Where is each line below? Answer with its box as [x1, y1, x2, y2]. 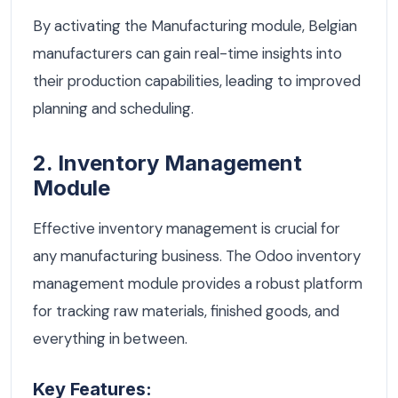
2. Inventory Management [33, 149, 302, 176]
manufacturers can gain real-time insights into [33, 43, 342, 63]
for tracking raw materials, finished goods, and [33, 300, 339, 321]
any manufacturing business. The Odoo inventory [33, 245, 361, 266]
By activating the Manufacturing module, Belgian [33, 15, 357, 36]
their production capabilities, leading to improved [33, 70, 361, 91]
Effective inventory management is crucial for [33, 218, 340, 238]
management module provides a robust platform [33, 273, 362, 293]
